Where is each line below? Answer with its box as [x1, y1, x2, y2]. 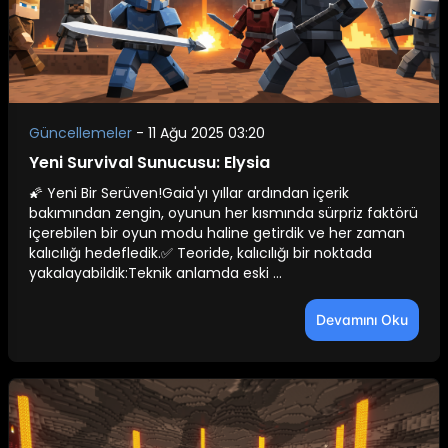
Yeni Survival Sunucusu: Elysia [29, 150, 270, 174]
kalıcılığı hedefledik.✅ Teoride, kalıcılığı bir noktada [29, 242, 372, 263]
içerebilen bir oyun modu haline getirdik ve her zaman [29, 222, 405, 243]
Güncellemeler [29, 122, 136, 143]
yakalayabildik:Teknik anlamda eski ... [29, 262, 282, 283]
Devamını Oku [315, 310, 408, 328]
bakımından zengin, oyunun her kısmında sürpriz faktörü [29, 202, 418, 223]
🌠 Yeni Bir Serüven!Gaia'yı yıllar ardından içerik [29, 182, 349, 203]
